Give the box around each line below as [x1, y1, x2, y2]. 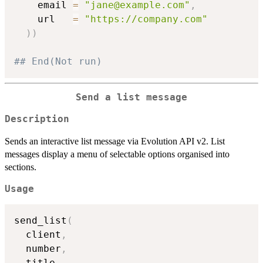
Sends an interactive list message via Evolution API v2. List [5, 136, 225, 146]
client [14, 229, 61, 241]
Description [5, 113, 69, 124]
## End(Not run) [14, 55, 102, 67]
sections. [5, 161, 36, 172]
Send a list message [76, 92, 187, 103]
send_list [14, 215, 67, 227]
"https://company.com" [85, 13, 208, 25]
